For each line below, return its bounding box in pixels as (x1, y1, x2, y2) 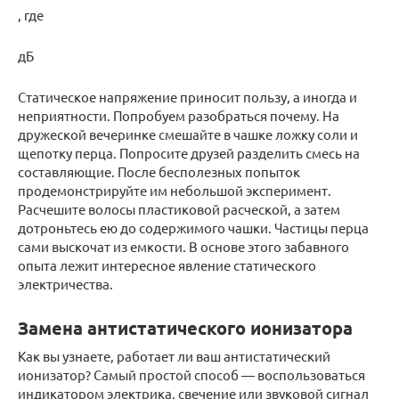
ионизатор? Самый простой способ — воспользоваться (18, 365, 365, 383)
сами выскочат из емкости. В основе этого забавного (18, 237, 349, 255)
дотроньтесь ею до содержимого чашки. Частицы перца (18, 218, 369, 236)
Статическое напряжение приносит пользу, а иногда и (18, 87, 357, 105)
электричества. (18, 274, 113, 292)
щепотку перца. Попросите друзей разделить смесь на (18, 143, 360, 161)
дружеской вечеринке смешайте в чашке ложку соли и (18, 125, 358, 142)
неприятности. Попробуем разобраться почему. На (18, 106, 339, 124)
